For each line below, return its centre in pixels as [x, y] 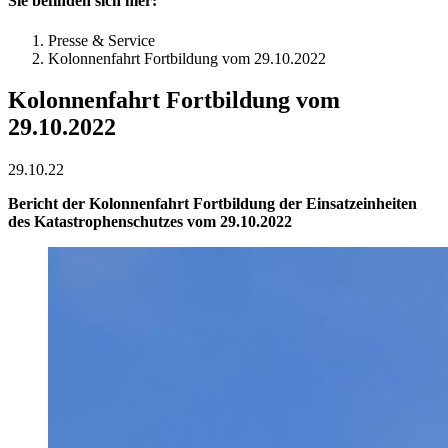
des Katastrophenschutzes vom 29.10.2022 [150, 222]
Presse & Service [101, 40]
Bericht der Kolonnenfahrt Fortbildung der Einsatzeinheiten [212, 204]
